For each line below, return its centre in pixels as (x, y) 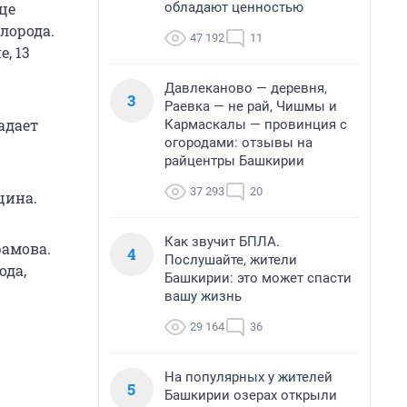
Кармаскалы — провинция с (256, 124)
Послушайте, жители (231, 260)
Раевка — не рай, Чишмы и (251, 106)
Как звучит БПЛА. (222, 242)
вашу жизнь (203, 296)
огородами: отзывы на (238, 143)
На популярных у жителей (248, 377)
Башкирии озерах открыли (251, 395)
